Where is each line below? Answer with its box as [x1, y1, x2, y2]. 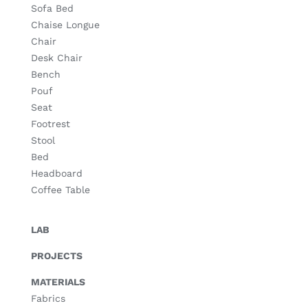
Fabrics [30, 293, 65, 304]
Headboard [30, 168, 82, 179]
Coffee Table [30, 184, 90, 195]
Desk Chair [30, 52, 82, 63]
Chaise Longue [30, 19, 100, 30]
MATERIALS [30, 276, 85, 287]
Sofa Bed [30, 3, 74, 14]
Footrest [30, 118, 70, 129]
